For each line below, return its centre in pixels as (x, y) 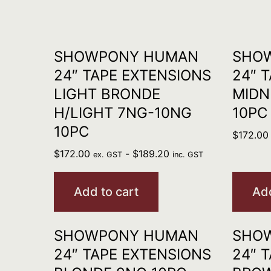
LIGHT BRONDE (107, 94)
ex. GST (107, 155)
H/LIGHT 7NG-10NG (122, 113)
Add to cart (106, 192)
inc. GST (188, 155)
